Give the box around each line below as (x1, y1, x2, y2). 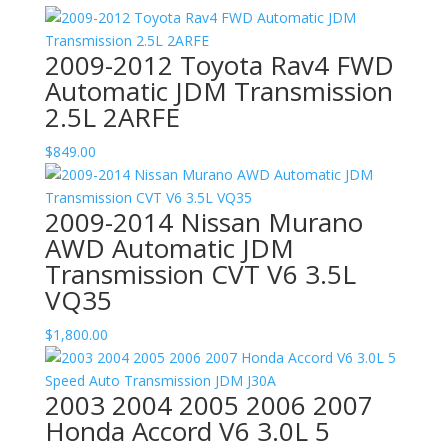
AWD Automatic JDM (44, 230, 294, 266)
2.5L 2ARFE (44, 99, 180, 135)
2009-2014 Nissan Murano (44, 204, 363, 240)
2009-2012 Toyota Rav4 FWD (44, 47, 394, 83)
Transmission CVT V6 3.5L (44, 256, 356, 292)
